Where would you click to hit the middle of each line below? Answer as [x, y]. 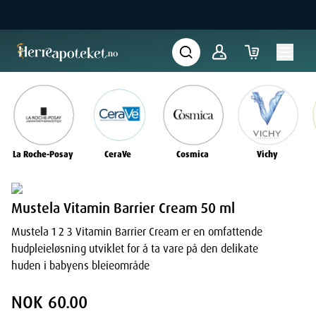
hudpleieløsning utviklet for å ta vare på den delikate [135, 249]
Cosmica [193, 155]
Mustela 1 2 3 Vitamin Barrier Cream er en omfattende [137, 232]
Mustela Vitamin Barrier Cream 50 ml [123, 208]
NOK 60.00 [49, 303]
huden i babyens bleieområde [80, 266]
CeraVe [118, 155]
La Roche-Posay [43, 155]
